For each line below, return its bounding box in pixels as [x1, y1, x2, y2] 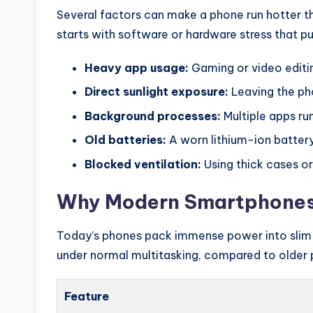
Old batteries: [85, 133, 166, 147]
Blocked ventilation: [85, 156, 201, 171]
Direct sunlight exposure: [85, 85, 228, 99]
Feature [64, 289, 109, 303]
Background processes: [85, 108, 221, 123]
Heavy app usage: [85, 61, 189, 75]
